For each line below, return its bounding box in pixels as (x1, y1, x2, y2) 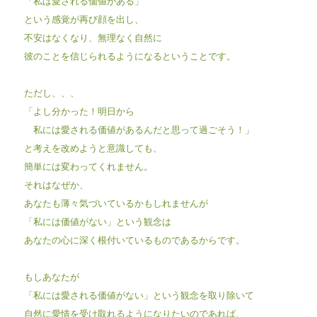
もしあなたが (23, 269, 79, 283)
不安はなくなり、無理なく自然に (23, 30, 162, 44)
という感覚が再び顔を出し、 (23, 11, 144, 25)
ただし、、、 (23, 85, 79, 99)
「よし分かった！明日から (23, 103, 134, 117)
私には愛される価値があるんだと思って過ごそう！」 (23, 122, 254, 136)
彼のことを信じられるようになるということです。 (23, 48, 236, 62)
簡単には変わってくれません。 (23, 158, 153, 173)
